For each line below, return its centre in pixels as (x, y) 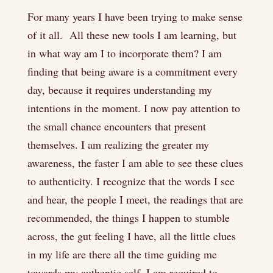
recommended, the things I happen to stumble (128, 218)
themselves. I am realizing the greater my (118, 144)
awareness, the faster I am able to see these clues (135, 163)
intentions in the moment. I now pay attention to (133, 108)
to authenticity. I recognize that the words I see (131, 181)
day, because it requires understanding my (119, 90)
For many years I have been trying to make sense (135, 16)
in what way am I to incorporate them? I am (124, 53)
